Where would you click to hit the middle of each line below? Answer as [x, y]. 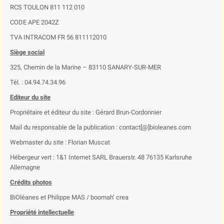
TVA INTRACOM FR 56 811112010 [58, 37]
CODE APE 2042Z [34, 22]
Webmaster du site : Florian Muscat [61, 142]
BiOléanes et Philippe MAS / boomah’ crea [69, 197]
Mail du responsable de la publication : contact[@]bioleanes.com [100, 127]
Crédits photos [31, 182]
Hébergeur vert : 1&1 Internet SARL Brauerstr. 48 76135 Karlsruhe [101, 157]
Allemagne [25, 167]
